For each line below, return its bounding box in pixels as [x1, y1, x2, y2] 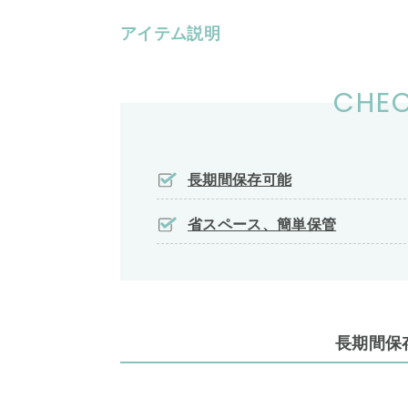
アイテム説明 [120, 25, 220, 43]
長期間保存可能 [188, 172, 292, 188]
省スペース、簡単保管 [188, 217, 337, 232]
